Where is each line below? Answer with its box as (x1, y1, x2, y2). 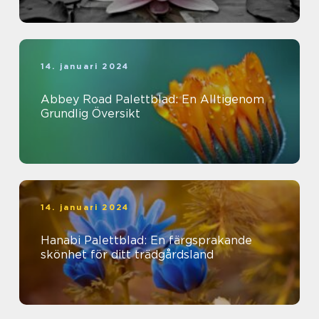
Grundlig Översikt (41, 106, 140, 120)
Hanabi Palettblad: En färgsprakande (41, 233, 252, 247)
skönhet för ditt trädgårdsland (41, 247, 214, 261)
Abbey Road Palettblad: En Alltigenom (41, 92, 264, 106)
